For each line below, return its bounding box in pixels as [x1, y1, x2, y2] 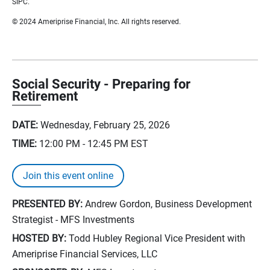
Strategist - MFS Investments [12, 214, 134, 225]
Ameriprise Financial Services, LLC [12, 248, 157, 260]
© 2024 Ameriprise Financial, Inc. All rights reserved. [12, 17, 181, 26]
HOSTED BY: [12, 233, 66, 244]
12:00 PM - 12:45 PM [39, 138, 128, 149]
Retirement [12, 89, 78, 104]
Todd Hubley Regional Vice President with [66, 233, 245, 244]
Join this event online [23, 170, 113, 181]
